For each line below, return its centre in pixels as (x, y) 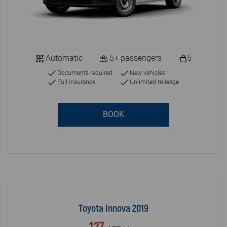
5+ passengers (135, 58)
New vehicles (147, 73)
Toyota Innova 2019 (113, 208)
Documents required (84, 73)
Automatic (63, 58)
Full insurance (75, 82)
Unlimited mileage (154, 82)
